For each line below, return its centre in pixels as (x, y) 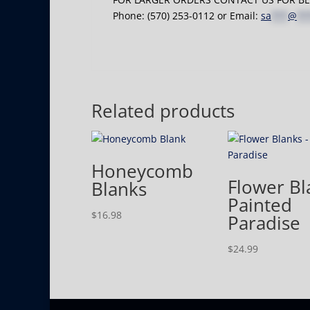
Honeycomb (142, 171)
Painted (259, 205)
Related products (163, 111)
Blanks (119, 189)
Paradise (264, 223)
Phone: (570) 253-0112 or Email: (187, 16)
